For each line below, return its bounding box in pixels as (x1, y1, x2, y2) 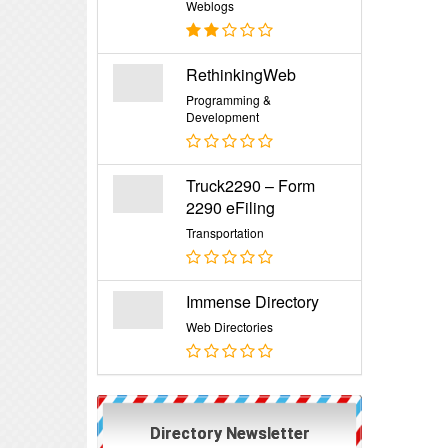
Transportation (186, 224, 265, 241)
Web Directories (186, 318, 274, 335)
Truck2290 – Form (186, 174, 316, 197)
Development (186, 108, 260, 125)
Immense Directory (186, 290, 320, 313)
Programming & (186, 91, 272, 108)
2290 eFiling (186, 196, 276, 219)
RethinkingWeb (186, 63, 297, 86)
